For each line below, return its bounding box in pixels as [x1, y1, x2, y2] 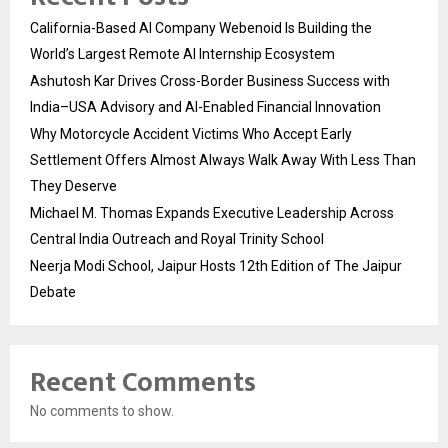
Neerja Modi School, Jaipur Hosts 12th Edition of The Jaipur [30, 258, 402, 275]
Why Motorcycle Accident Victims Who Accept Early [30, 126, 352, 143]
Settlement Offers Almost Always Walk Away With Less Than [30, 152, 416, 169]
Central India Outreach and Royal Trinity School [30, 231, 324, 248]
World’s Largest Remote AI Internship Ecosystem [30, 46, 335, 63]
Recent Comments [30, 359, 256, 407]
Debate [30, 284, 76, 301]
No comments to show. [30, 403, 174, 420]
